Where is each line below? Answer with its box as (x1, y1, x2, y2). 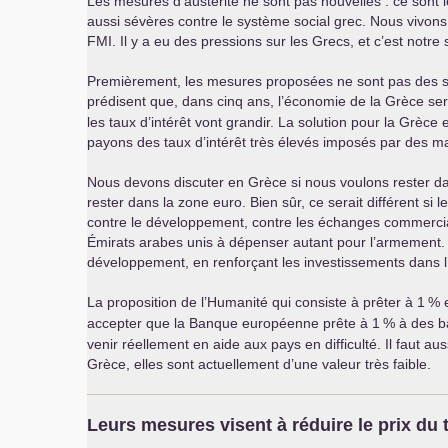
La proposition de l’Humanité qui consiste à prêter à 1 (87, 294, 425, 310)
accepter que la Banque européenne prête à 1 (87, 315, 380, 331)
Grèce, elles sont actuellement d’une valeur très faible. (87, 356, 431, 372)
